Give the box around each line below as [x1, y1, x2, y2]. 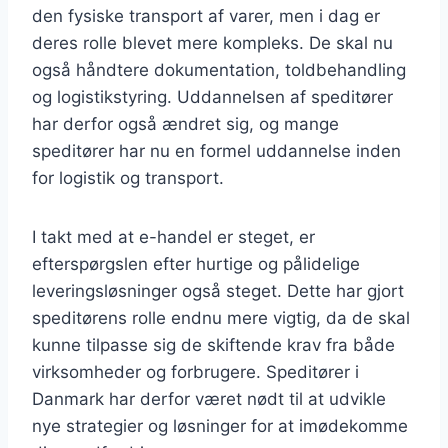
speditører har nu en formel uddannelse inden [32, 140, 401, 161]
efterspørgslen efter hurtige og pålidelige [32, 253, 360, 274]
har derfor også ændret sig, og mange [32, 113, 339, 134]
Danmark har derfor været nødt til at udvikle [32, 388, 386, 409]
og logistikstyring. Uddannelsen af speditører [32, 86, 393, 107]
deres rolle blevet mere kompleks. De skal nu [32, 32, 393, 53]
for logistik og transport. [32, 167, 224, 188]
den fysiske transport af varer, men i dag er [32, 5, 380, 26]
